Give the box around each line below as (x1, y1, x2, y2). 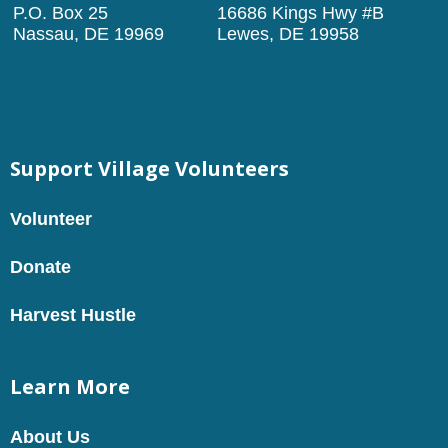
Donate (10, 256, 71, 277)
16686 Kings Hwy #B (217, 2, 384, 23)
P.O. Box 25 (13, 2, 108, 23)
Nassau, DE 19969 (13, 23, 164, 44)
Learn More (10, 372, 130, 400)
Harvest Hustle (10, 304, 136, 325)
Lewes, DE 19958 (217, 23, 359, 44)
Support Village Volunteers (10, 154, 289, 182)
